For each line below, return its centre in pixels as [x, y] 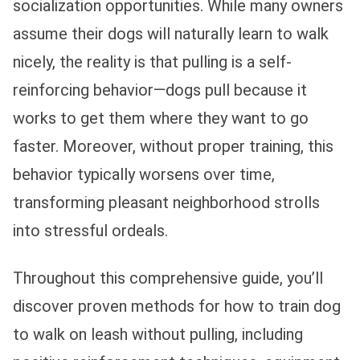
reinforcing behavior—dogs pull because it [160, 90]
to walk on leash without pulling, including [158, 334]
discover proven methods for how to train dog [177, 306]
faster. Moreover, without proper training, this [173, 146]
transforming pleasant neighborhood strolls [166, 202]
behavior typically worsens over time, [144, 174]
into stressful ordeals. [90, 230]
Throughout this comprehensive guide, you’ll [168, 278]
